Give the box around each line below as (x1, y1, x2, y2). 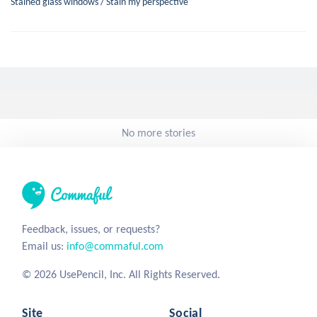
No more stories (122, 125, 195, 139)
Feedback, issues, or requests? (22, 221, 160, 236)
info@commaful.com (67, 238, 163, 253)
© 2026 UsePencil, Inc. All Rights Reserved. (22, 267, 220, 281)
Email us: (22, 238, 67, 253)
